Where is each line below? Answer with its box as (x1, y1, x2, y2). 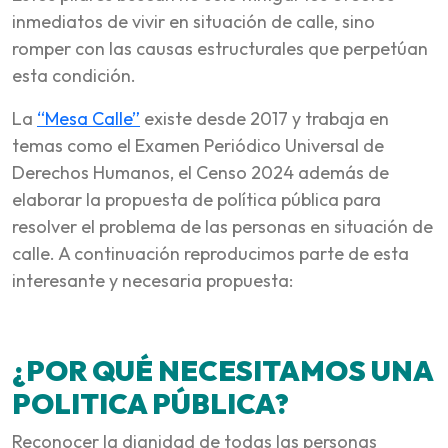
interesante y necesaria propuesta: (12, 268, 293, 292)
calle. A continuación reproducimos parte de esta (12, 241, 409, 265)
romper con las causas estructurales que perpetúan (12, 36, 428, 60)
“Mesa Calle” (37, 106, 140, 130)
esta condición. (12, 63, 136, 87)
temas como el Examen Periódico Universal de (12, 133, 384, 157)
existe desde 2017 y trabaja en (140, 106, 389, 130)
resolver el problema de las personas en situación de (12, 214, 433, 238)
